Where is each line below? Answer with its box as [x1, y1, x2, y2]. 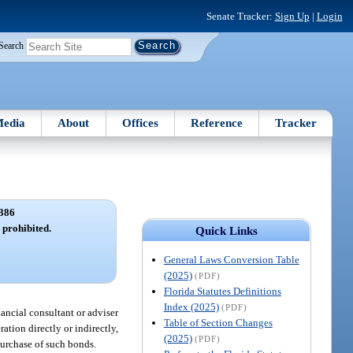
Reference [191, 116, 243, 129]
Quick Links [195, 224, 258, 237]
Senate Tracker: [206, 9, 275, 22]
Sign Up [274, 9, 310, 22]
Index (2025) [163, 300, 219, 313]
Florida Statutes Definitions [163, 284, 281, 297]
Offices [121, 116, 158, 129]
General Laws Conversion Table [163, 253, 299, 266]
